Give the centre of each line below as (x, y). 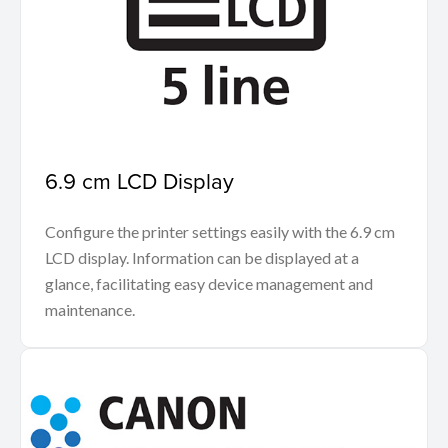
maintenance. (91, 310)
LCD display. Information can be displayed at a (202, 258)
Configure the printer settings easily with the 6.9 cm (220, 232)
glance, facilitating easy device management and (209, 284)
